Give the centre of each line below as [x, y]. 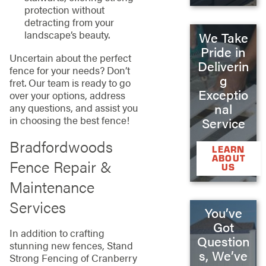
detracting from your [69, 22]
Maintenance [52, 186]
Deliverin [223, 66]
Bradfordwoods [61, 146]
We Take [223, 37]
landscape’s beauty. [67, 34]
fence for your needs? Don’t [69, 70]
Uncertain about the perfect [70, 58]
